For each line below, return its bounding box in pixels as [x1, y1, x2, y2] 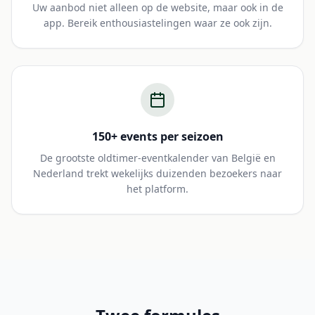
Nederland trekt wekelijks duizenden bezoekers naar [33, 167, 282, 180]
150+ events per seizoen [91, 129, 224, 144]
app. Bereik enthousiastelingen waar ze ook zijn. [43, 16, 272, 30]
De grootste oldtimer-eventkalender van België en [39, 151, 276, 165]
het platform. [127, 182, 188, 195]
